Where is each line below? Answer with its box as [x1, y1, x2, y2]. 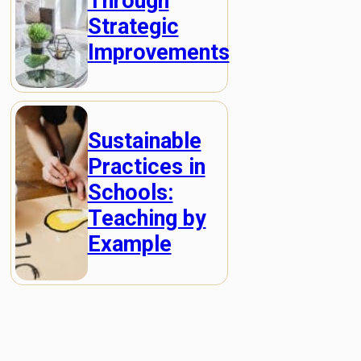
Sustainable [87, 128, 201, 155]
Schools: [87, 180, 173, 206]
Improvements [87, 39, 230, 65]
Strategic [87, 13, 179, 39]
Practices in [87, 154, 205, 180]
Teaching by [87, 205, 206, 232]
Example [87, 231, 172, 258]
